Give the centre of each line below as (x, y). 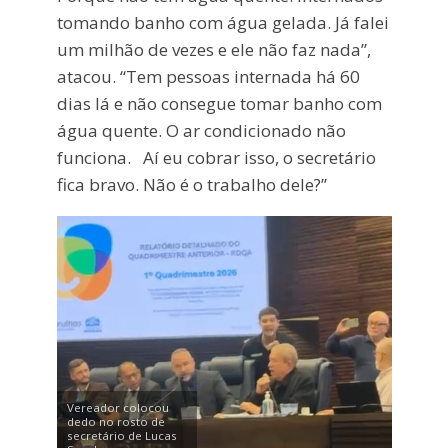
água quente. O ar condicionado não (201, 130)
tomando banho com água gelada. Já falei (222, 22)
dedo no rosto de (115, 422)
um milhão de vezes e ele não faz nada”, (213, 49)
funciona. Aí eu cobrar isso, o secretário (216, 157)
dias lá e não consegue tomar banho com (219, 103)
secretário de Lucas (121, 436)
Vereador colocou (117, 408)
